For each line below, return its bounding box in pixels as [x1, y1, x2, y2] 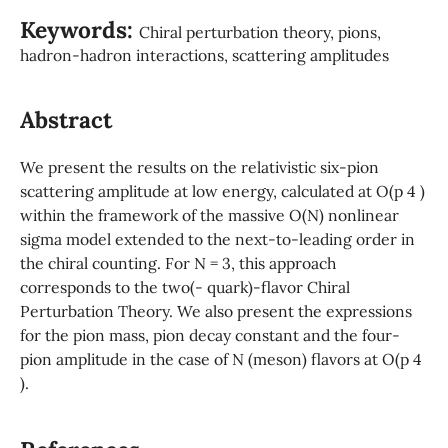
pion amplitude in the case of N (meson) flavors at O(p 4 [19, 349, 422, 370]
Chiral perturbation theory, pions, [138, 21, 381, 42]
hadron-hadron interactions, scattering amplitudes [19, 44, 389, 65]
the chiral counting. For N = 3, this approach [19, 253, 336, 274]
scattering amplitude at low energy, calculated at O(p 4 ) [19, 181, 425, 202]
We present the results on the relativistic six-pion [19, 157, 379, 178]
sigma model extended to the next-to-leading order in [19, 229, 415, 250]
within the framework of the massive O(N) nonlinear [19, 205, 399, 226]
